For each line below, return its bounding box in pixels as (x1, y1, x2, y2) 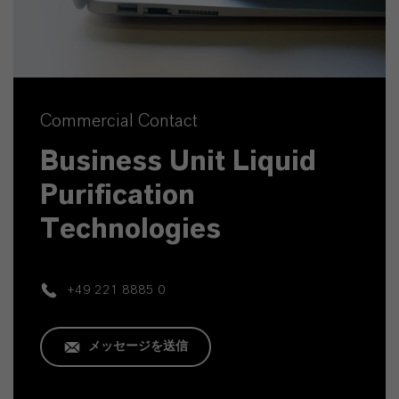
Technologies (40, 214, 221, 243)
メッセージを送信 (87, 339, 188, 353)
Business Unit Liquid (40, 146, 316, 175)
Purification (40, 180, 195, 209)
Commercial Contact (40, 111, 198, 130)
